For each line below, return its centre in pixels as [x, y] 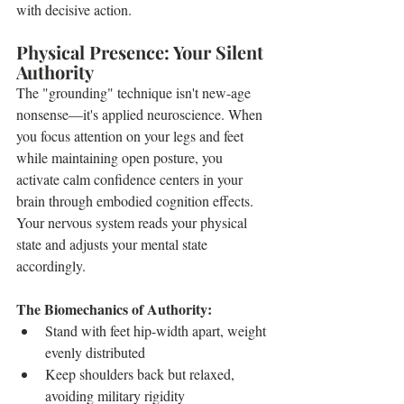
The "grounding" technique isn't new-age [135, 92]
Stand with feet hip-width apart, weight [157, 331]
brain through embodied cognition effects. [137, 201]
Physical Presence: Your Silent [142, 52]
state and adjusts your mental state [114, 244]
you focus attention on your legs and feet [132, 136]
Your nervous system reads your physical [133, 222]
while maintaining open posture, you [121, 157]
